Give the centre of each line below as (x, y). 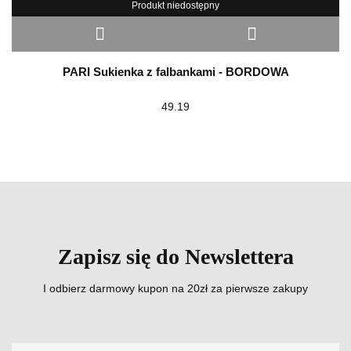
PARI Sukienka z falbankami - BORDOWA (175, 71)
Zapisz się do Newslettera (175, 256)
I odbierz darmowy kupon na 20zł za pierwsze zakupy (175, 288)
